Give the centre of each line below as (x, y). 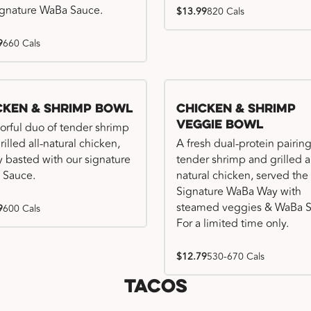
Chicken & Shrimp (236, 109)
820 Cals (226, 11)
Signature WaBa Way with (239, 192)
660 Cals (22, 43)
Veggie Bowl (220, 125)
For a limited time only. (233, 224)
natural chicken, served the (242, 176)
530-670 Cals (236, 257)
